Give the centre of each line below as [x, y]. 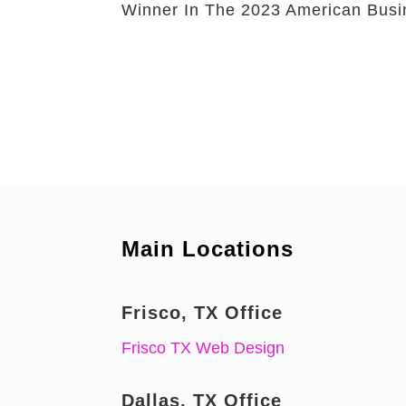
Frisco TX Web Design [203, 348]
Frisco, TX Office [203, 312]
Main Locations [208, 249]
